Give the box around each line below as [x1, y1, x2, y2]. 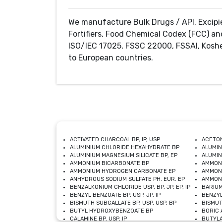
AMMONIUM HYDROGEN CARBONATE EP [70, 168, 175, 174]
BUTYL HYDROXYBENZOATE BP [70, 208, 153, 214]
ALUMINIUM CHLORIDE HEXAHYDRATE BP [70, 144, 179, 151]
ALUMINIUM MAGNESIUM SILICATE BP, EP [70, 152, 177, 159]
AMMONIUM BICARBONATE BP [70, 160, 149, 166]
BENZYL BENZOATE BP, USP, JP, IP [70, 192, 161, 198]
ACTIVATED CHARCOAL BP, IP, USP [70, 136, 160, 143]
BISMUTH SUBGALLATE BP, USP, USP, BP [70, 200, 176, 206]
